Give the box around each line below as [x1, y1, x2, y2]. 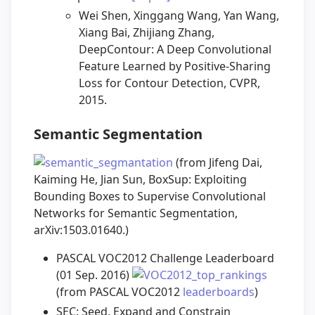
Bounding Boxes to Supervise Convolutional [34, 188, 266, 205]
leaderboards [183, 284, 255, 300]
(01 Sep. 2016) [56, 267, 132, 283]
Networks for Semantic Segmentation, [34, 205, 238, 221]
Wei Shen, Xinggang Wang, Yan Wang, [79, 8, 279, 24]
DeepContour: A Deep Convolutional [79, 41, 271, 58]
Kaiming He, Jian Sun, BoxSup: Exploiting [34, 172, 247, 188]
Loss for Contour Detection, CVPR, [79, 75, 260, 91]
